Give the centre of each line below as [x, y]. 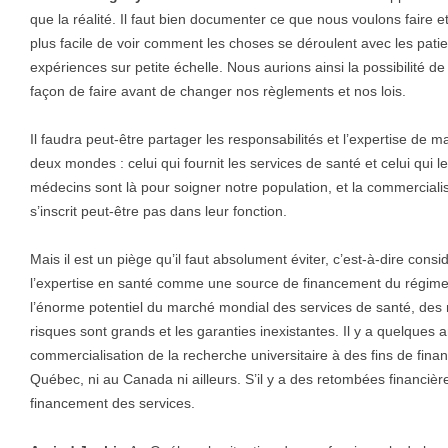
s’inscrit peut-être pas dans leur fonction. [158, 211]
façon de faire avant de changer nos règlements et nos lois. [218, 91]
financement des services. [112, 403]
